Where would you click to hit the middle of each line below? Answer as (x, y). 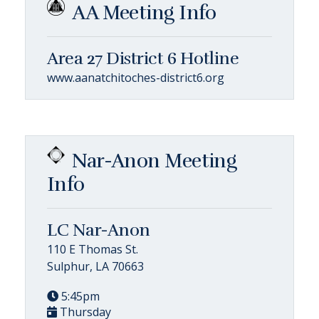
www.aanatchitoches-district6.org (136, 77)
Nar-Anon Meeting (155, 161)
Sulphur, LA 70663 (95, 266)
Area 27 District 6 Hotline (143, 58)
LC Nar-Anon (99, 230)
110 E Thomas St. (93, 249)
